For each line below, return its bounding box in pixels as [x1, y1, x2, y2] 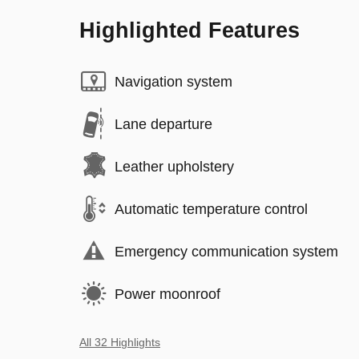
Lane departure [115, 115, 212, 132]
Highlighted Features [79, 18, 300, 42]
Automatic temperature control [115, 200, 308, 217]
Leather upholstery [115, 158, 234, 175]
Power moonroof [115, 285, 220, 302]
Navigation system [115, 73, 232, 90]
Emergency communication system [115, 243, 338, 260]
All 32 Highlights [79, 337, 160, 349]
